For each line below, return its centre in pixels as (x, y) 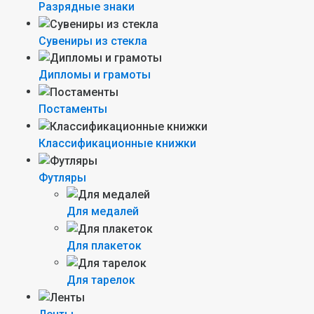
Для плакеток (104, 246)
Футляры (62, 177)
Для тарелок (101, 280)
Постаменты (73, 109)
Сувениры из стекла (93, 41)
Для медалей (103, 212)
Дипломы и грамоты (95, 75)
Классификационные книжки (117, 143)
